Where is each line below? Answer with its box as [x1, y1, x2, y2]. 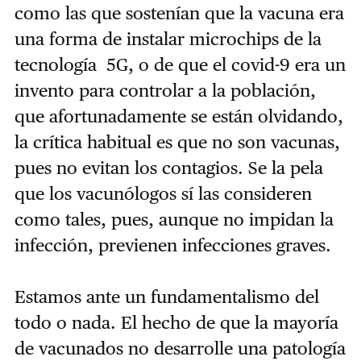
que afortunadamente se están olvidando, [14, 106, 343, 127]
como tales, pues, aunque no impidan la [14, 209, 334, 230]
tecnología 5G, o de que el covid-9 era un [14, 54, 346, 76]
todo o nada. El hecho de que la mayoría [14, 312, 338, 334]
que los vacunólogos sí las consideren [14, 183, 312, 205]
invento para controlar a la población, [14, 80, 316, 102]
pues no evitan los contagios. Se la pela [14, 157, 323, 179]
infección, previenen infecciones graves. [14, 234, 331, 256]
